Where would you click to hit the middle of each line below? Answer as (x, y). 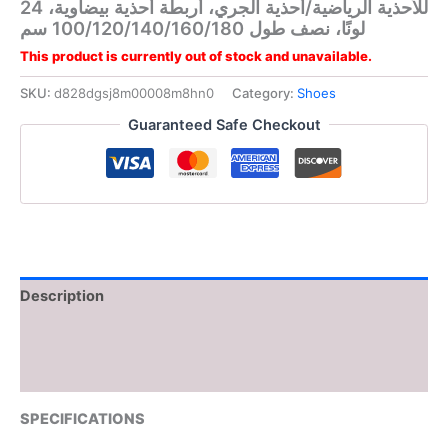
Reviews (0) (63, 373)
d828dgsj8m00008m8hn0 (134, 93)
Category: (264, 93)
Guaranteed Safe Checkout (224, 124)
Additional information (99, 334)
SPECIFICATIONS (82, 419)
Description (62, 296)
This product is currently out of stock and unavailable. (196, 56)
